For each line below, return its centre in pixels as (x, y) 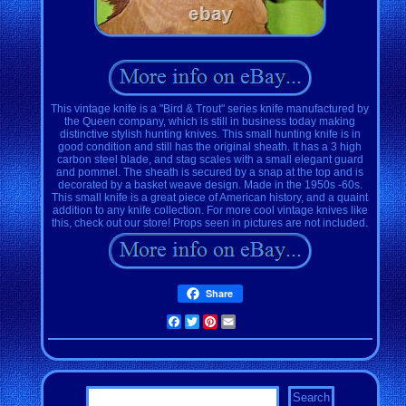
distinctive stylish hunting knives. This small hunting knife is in (210, 134)
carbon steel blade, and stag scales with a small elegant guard (210, 159)
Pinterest (241, 321)
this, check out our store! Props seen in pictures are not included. (210, 222)
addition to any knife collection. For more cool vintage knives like (210, 210)
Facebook (206, 321)
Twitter (216, 321)
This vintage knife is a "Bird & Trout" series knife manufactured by (210, 108)
